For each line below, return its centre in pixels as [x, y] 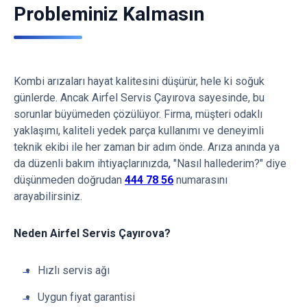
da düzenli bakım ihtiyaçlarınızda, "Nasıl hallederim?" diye [150, 163]
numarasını [200, 180]
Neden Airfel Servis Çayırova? [92, 233]
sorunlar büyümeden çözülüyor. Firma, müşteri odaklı [138, 114]
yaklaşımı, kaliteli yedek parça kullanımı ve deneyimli [139, 131]
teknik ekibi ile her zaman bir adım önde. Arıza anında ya [147, 147]
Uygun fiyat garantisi [86, 297]
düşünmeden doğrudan [69, 180]
